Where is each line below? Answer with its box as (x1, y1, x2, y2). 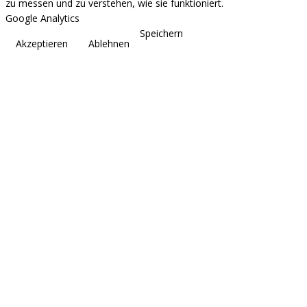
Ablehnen (88, 37, 130, 51)
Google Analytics (5, 12, 79, 25)
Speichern (140, 27, 183, 40)
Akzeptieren (16, 37, 68, 51)
